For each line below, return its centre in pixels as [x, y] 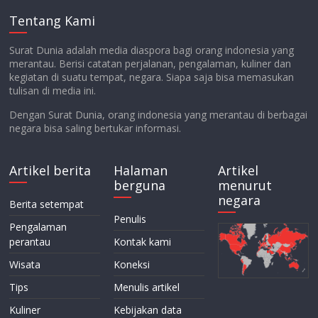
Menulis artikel [147, 287]
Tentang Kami [53, 21]
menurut [245, 186]
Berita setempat [47, 204]
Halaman [141, 171]
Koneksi [132, 265]
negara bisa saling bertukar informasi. [95, 128]
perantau [30, 242]
